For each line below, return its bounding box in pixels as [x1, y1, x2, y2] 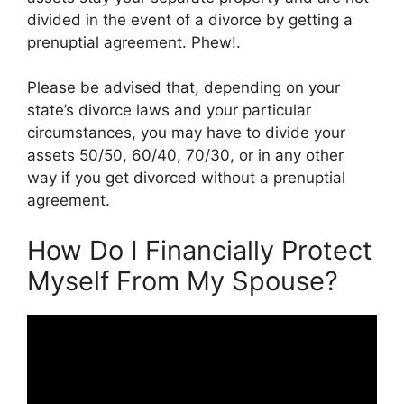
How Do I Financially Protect [27, 234, 372, 266]
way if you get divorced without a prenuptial [27, 169, 345, 187]
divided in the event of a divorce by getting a [27, 10, 353, 29]
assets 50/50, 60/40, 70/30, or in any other [27, 146, 344, 164]
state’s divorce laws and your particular [27, 101, 311, 119]
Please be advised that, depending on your [27, 78, 340, 96]
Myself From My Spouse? [27, 264, 338, 297]
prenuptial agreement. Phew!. [27, 32, 241, 51]
